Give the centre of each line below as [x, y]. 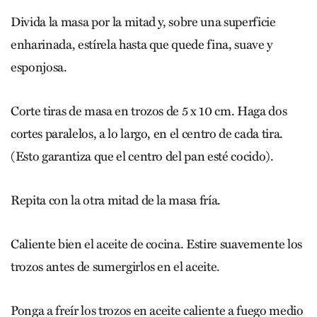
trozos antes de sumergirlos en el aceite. [116, 266]
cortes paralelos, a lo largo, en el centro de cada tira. [147, 133]
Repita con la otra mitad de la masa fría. [116, 200]
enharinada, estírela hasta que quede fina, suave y [142, 44]
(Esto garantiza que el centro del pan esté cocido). [142, 156]
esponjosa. [39, 67]
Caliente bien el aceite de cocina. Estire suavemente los [156, 244]
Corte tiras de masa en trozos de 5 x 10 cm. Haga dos [149, 111]
